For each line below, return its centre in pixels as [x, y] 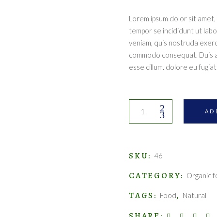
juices [138, 117]
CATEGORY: [158, 176]
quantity [142, 129]
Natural [195, 195]
